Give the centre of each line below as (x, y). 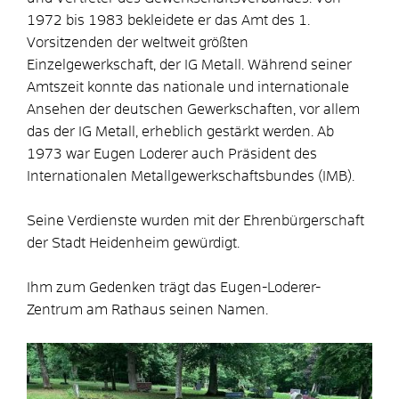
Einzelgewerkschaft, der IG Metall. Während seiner (189, 65)
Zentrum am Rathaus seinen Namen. (147, 310)
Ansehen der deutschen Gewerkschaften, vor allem (193, 110)
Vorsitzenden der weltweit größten (138, 43)
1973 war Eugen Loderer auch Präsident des (172, 155)
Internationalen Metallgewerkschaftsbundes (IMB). (191, 177)
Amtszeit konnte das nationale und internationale (188, 88)
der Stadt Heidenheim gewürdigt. (133, 244)
